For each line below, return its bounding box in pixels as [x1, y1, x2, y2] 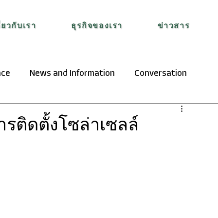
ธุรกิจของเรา [71, 22, 123, 30]
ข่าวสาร [157, 22, 190, 30]
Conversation [134, 69, 187, 78]
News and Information [30, 69, 115, 78]
